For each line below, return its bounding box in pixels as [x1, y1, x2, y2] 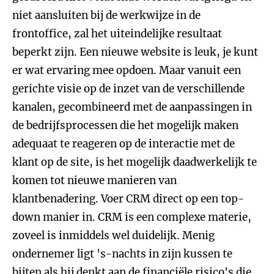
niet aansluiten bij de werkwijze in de [12, 9, 201, 22]
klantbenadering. [12, 192, 101, 206]
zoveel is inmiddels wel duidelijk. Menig [12, 229, 215, 242]
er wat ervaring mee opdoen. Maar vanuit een [12, 64, 241, 77]
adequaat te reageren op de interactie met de [12, 137, 235, 150]
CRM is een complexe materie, [95, 210, 251, 224]
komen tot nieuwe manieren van [12, 174, 177, 187]
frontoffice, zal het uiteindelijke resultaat [12, 27, 222, 40]
